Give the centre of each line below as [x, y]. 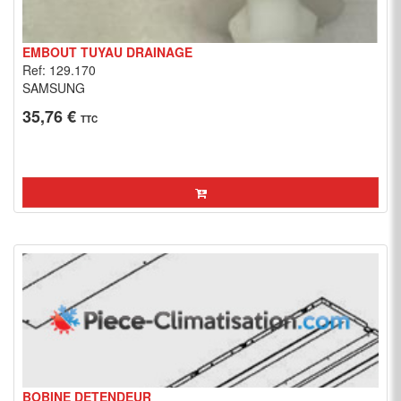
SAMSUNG [54, 88]
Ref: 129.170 [59, 70]
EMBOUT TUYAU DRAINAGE [107, 52]
